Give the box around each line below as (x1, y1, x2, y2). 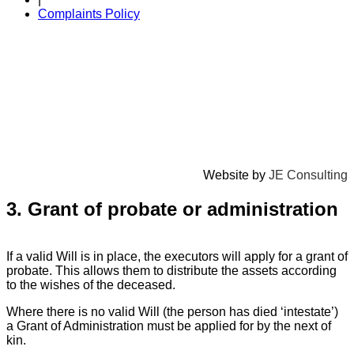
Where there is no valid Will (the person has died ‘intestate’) (6, 305, 338, 319)
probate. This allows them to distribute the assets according (6, 264, 337, 278)
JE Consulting (269, 168, 348, 182)
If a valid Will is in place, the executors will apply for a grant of (6, 250, 348, 264)
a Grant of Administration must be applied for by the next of (6, 319, 331, 333)
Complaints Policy (38, 6, 140, 21)
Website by (203, 168, 269, 182)
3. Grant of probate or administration (6, 198, 338, 220)
